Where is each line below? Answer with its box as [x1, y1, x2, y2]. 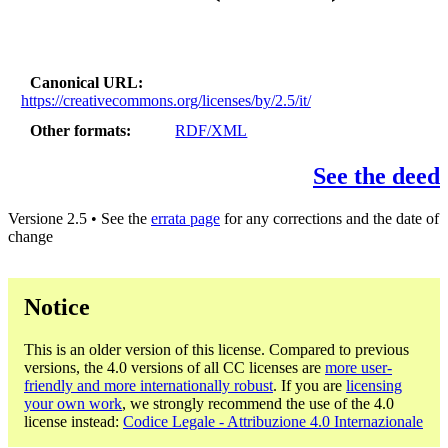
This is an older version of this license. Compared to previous [24, 340, 409, 358]
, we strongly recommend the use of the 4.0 [122, 394, 394, 412]
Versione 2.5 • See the [8, 210, 151, 228]
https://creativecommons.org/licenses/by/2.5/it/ [20, 91, 311, 109]
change [8, 228, 53, 246]
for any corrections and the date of [220, 210, 439, 228]
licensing [346, 376, 402, 394]
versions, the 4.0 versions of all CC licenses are [24, 358, 325, 376]
